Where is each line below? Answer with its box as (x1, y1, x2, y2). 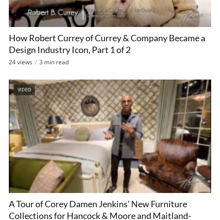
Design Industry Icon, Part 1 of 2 (9, 44, 131, 55)
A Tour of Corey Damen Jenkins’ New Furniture (9, 198, 187, 209)
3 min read (39, 58, 69, 67)
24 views (9, 58, 32, 67)
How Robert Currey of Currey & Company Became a (9, 32, 205, 44)
